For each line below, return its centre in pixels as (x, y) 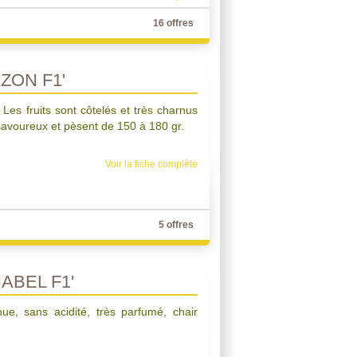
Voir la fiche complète (151, 164)
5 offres (176, 225)
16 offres (173, 23)
